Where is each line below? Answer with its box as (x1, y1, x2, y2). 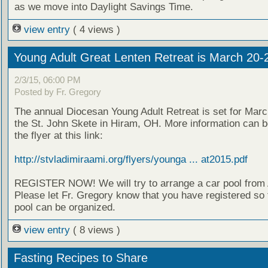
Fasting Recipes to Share (13, 251, 148, 265)
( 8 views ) (72, 224, 120, 236)
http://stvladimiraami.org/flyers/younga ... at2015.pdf (14, 154, 248, 166)
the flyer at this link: (14, 130, 103, 142)
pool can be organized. (14, 202, 115, 214)
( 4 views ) (72, 23, 120, 35)
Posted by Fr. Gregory (14, 87, 101, 98)
